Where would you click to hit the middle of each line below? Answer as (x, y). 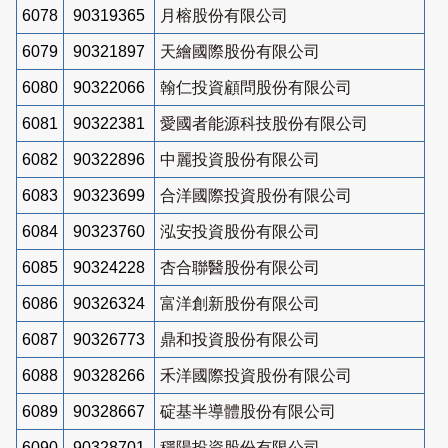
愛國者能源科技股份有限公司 (264, 123)
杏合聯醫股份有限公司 (240, 267)
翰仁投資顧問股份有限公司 (256, 87)
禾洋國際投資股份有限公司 (256, 375)
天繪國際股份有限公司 (240, 51)
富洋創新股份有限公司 (240, 303)
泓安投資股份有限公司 (240, 231)
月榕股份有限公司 (224, 15)
